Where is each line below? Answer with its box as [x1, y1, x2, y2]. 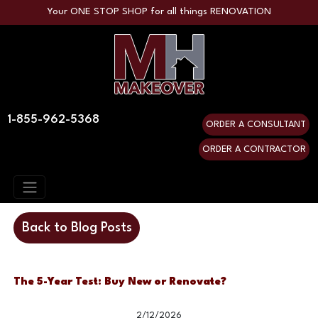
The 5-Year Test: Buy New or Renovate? [13, 276, 227, 287]
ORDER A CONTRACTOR [202, 145, 307, 155]
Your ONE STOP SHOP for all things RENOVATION [47, 7, 271, 17]
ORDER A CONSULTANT [206, 120, 307, 130]
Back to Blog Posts [21, 221, 132, 234]
